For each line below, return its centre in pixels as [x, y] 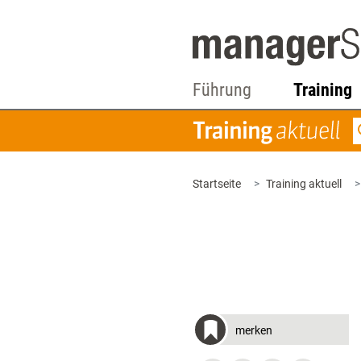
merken [254, 330]
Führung [222, 90]
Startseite [217, 184]
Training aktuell [304, 184]
